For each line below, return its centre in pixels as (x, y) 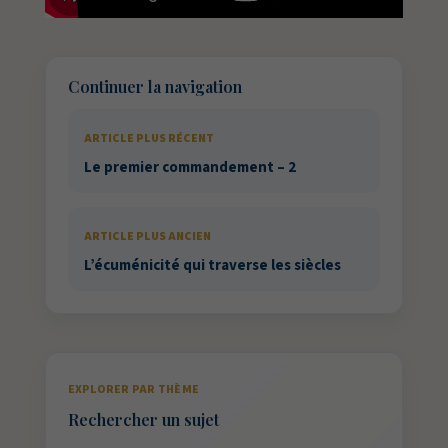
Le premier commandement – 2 (189, 168)
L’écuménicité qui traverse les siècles (212, 266)
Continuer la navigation (154, 87)
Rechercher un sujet (143, 420)
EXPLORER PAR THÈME (133, 390)
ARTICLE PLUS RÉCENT (148, 139)
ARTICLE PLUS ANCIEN (147, 237)
